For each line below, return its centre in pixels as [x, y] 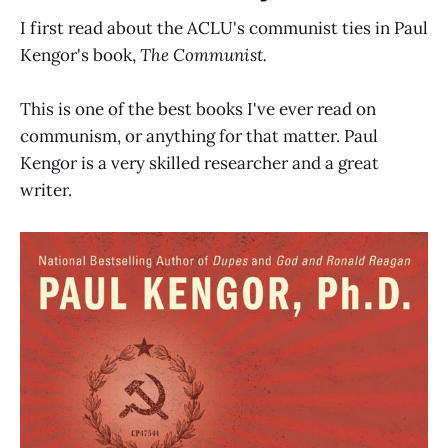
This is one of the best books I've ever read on [198, 109]
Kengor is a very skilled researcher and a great [199, 163]
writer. [46, 190]
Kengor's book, [80, 55]
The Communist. [203, 55]
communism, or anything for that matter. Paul [199, 136]
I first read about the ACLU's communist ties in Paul [224, 28]
